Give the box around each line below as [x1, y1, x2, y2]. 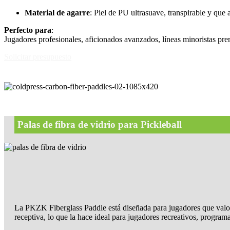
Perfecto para [4, 25, 51, 34]
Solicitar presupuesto [4, 52, 71, 61]
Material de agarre [25, 8, 90, 17]
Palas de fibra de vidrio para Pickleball [17, 119, 182, 130]
